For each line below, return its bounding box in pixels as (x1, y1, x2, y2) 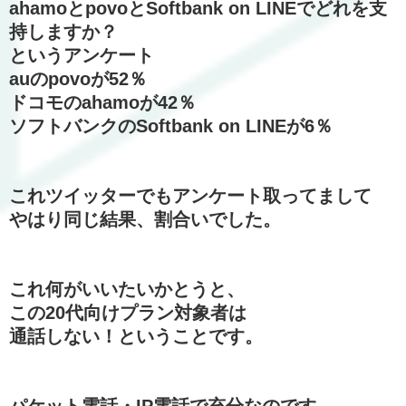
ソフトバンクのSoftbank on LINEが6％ (9, 115, 333, 136)
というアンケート (9, 44, 154, 65)
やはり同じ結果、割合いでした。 (9, 208, 281, 229)
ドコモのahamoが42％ (9, 92, 196, 112)
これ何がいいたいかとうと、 (9, 278, 245, 299)
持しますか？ (9, 21, 118, 42)
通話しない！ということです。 (9, 325, 263, 346)
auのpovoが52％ (9, 68, 147, 89)
